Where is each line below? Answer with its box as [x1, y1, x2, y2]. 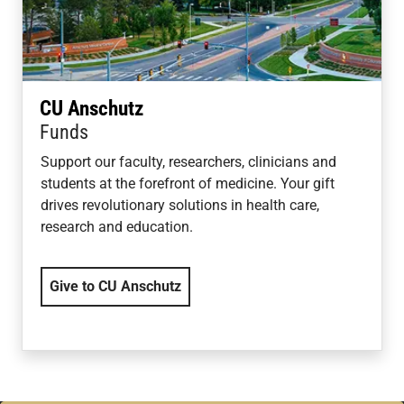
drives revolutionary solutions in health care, [41, 196, 319, 214]
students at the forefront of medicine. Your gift [41, 174, 335, 192]
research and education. [41, 217, 193, 235]
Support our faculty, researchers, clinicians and [41, 152, 336, 170]
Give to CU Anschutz [50, 277, 181, 295]
